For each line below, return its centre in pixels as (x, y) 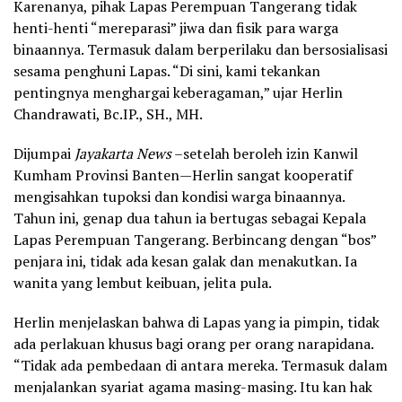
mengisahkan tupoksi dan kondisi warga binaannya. (179, 196)
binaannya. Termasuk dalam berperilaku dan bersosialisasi (201, 49)
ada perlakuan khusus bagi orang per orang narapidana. (193, 343)
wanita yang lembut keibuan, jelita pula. (143, 282)
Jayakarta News (123, 153)
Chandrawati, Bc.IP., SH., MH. (108, 114)
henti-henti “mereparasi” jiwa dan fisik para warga (176, 27)
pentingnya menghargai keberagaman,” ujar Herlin (178, 92)
